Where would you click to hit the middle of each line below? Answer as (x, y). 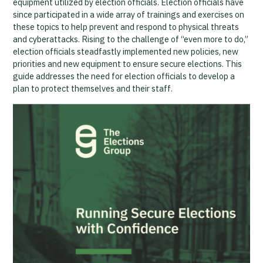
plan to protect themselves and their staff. (93, 88)
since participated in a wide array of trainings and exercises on (129, 14)
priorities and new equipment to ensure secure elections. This (128, 64)
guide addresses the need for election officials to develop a (124, 76)
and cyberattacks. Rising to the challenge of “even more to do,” (131, 39)
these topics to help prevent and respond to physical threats (126, 27)
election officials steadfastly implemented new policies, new (126, 51)
